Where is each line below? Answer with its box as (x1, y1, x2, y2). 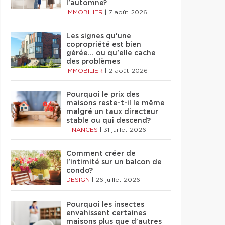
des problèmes (66, 58, 120, 65)
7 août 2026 (108, 9, 147, 15)
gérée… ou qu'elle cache (66, 50, 156, 57)
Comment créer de (66, 150, 136, 157)
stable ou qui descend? (66, 117, 151, 124)
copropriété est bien (66, 41, 141, 48)
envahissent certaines (66, 210, 146, 217)
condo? (66, 167, 93, 174)
